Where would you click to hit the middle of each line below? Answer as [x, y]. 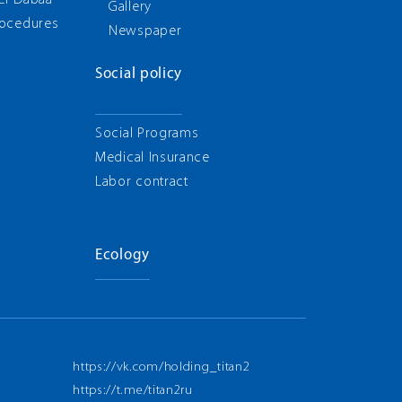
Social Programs [147, 134]
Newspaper [145, 31]
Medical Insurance [153, 158]
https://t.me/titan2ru [133, 391]
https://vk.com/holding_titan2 [162, 367]
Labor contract [142, 182]
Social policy [139, 74]
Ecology [122, 255]
